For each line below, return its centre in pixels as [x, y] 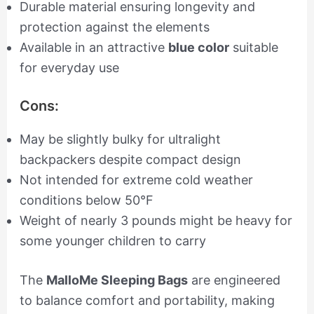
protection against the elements [114, 27]
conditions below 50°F [86, 200]
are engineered [234, 280]
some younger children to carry [112, 241]
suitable [253, 48]
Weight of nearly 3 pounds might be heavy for [156, 221]
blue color [198, 48]
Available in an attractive [94, 48]
